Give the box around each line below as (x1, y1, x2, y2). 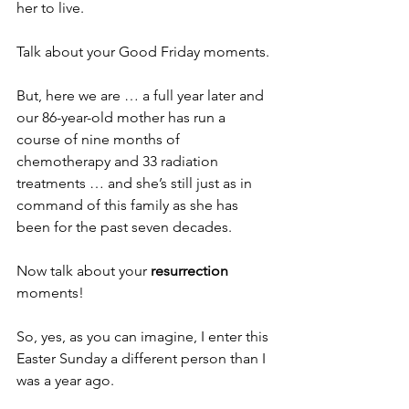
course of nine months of (16, 131, 184, 149)
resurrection (151, 262, 228, 280)
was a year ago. (16, 372, 114, 390)
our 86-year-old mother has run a (16, 109, 229, 127)
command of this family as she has (16, 196, 242, 215)
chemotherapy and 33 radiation (16, 152, 222, 171)
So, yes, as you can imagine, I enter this (16, 328, 272, 346)
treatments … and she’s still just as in (16, 174, 256, 193)
